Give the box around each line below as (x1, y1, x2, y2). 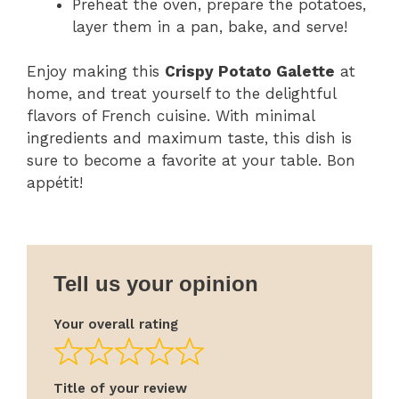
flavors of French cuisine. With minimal (27, 107, 314, 126)
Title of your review (53, 380, 187, 397)
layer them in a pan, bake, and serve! (72, 17, 347, 36)
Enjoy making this (27, 62, 165, 81)
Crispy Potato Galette (165, 62, 335, 81)
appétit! (27, 174, 83, 192)
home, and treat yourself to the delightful (27, 85, 336, 103)
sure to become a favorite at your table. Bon (27, 151, 355, 170)
